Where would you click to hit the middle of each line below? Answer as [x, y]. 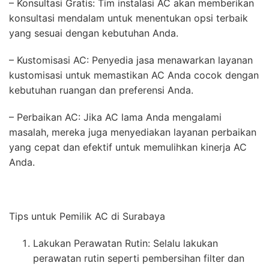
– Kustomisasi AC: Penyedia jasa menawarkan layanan [131, 60]
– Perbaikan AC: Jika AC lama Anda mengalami [115, 117]
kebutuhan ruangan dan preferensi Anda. [101, 90]
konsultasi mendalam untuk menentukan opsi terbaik [128, 18]
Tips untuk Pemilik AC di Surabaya [87, 216]
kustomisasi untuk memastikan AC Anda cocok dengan [134, 75]
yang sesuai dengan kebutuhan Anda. [94, 33]
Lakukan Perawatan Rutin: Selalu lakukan [125, 243]
